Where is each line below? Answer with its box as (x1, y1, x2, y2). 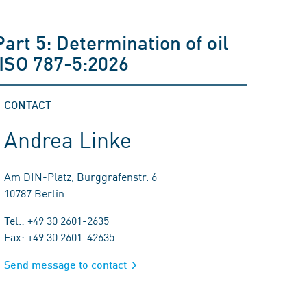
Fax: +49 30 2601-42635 (4, 229, 114, 244)
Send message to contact (4, 258, 127, 271)
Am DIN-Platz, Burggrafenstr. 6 (4, 169, 157, 184)
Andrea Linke (4, 123, 132, 154)
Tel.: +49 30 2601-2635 (4, 212, 109, 228)
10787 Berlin (4, 185, 64, 200)
